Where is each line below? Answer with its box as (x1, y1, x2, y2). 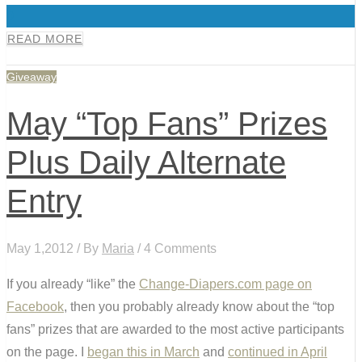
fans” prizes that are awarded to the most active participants (6, 322, 344, 336)
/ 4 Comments (134, 241, 217, 255)
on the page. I (6, 344, 87, 359)
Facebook (6, 299, 64, 314)
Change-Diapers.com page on (139, 276, 312, 291)
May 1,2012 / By (6, 241, 102, 255)
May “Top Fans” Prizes (6, 106, 327, 142)
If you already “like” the (6, 276, 139, 291)
